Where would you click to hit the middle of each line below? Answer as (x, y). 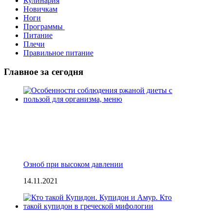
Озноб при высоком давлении (73, 164)
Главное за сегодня (44, 72)
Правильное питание (58, 53)
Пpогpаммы (44, 27)
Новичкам (40, 9)
